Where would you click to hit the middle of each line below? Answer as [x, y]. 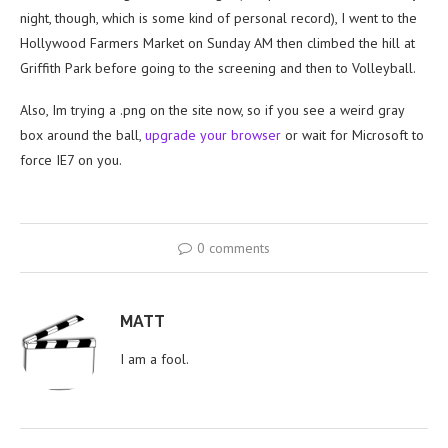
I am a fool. [154, 359]
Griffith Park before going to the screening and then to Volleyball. [218, 68]
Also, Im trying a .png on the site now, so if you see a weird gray [212, 110]
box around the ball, [82, 135]
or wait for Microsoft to [352, 135]
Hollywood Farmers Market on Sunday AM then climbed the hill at [217, 43]
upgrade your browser [213, 135]
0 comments [233, 248]
